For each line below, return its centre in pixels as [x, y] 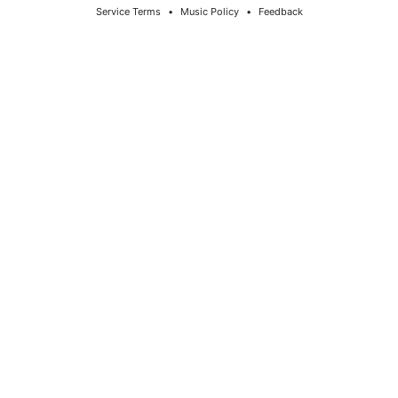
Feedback [280, 12]
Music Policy [209, 12]
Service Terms [128, 12]
